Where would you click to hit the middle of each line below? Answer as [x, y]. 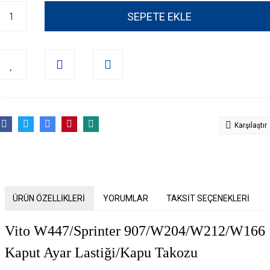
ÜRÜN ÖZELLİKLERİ [49, 198]
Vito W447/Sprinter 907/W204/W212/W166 [135, 231]
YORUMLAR [125, 198]
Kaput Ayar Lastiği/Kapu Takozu [101, 253]
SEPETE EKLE [159, 16]
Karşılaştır [251, 125]
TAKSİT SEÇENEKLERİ [208, 198]
